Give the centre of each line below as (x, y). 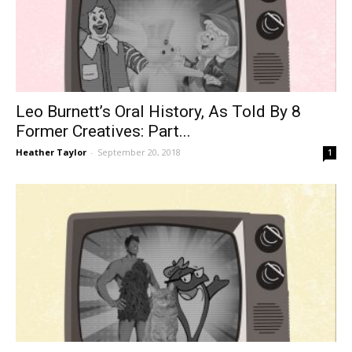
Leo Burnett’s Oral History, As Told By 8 (158, 111)
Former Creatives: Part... (103, 131)
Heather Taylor (51, 152)
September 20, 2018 (139, 152)
